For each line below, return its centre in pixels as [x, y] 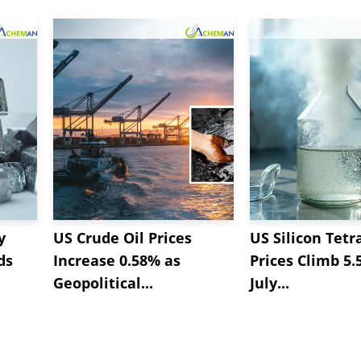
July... [270, 283]
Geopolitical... [103, 283]
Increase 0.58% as [117, 261]
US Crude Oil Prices [122, 238]
